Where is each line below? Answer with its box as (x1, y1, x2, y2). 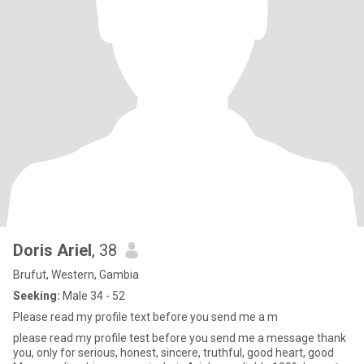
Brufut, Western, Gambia (13, 268, 139, 281)
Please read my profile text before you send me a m (13, 310, 278, 323)
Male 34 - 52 (60, 289, 125, 302)
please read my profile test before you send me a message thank (13, 331, 346, 344)
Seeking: (13, 289, 60, 302)
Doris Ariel (13, 240, 92, 260)
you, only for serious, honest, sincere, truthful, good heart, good (13, 346, 334, 359)
